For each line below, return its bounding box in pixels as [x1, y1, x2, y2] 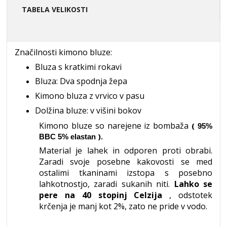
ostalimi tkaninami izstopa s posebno [39, 167, 212, 178]
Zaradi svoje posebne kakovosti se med [39, 156, 212, 167]
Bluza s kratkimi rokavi [35, 61, 122, 72]
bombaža [153, 120, 189, 132]
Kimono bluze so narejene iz [39, 120, 150, 132]
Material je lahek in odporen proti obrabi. [39, 144, 212, 156]
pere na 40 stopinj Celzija [39, 189, 163, 201]
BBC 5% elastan [39, 132, 96, 141]
